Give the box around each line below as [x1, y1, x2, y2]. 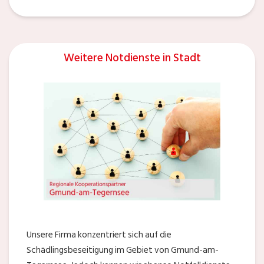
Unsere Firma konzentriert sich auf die [27, 227, 171, 242]
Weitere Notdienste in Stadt [63, 48, 201, 67]
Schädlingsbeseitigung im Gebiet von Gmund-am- [27, 242, 219, 258]
